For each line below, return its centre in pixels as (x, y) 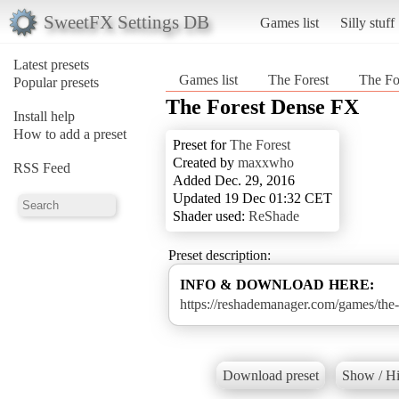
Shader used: (211, 216)
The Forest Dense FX (262, 106)
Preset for (201, 144)
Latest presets (51, 64)
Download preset (270, 376)
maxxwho (266, 162)
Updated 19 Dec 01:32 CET (252, 198)
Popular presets (56, 82)
